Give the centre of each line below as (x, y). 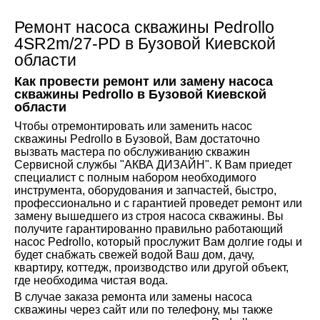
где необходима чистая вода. (91, 280)
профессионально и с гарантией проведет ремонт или (158, 203)
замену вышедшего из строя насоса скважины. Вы (149, 216)
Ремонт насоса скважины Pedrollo (144, 27)
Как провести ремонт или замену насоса (143, 81)
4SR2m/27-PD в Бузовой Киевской (145, 43)
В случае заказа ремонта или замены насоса (133, 296)
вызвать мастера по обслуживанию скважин (132, 151)
